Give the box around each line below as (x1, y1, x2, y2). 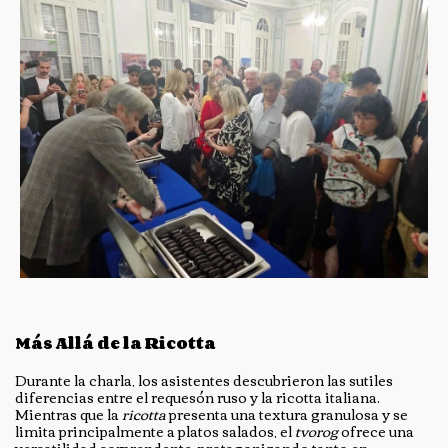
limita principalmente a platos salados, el (15, 418, 295, 445)
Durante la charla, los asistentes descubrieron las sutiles (15, 367, 393, 394)
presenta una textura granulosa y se (166, 401, 408, 428)
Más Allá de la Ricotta (15, 330, 216, 357)
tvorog (295, 418, 338, 445)
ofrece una (338, 418, 414, 445)
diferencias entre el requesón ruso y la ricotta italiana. (15, 384, 380, 411)
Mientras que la (15, 401, 119, 428)
